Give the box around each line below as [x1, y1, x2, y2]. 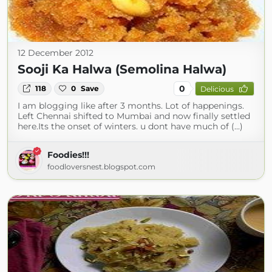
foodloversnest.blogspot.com [47, 162, 155, 171]
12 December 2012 [18, 47, 93, 58]
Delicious [200, 84, 234, 93]
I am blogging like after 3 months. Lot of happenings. [18, 100, 244, 111]
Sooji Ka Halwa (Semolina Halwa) [18, 62, 226, 76]
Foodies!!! [47, 149, 89, 160]
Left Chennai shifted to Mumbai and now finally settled [18, 110, 250, 121]
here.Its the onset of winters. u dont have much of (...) [18, 121, 243, 132]
